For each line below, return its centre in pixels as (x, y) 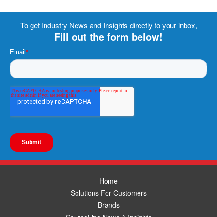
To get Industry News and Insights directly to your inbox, (108, 25)
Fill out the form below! (108, 36)
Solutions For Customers (108, 193)
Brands (108, 205)
